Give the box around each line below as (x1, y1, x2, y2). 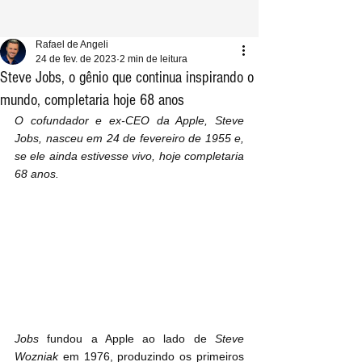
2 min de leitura (120, 53, 187, 65)
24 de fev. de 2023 (36, 53, 116, 65)
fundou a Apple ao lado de (39, 331, 215, 345)
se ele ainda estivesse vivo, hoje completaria (15, 149, 244, 162)
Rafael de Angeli (36, 39, 108, 50)
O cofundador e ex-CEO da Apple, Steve (15, 114, 244, 127)
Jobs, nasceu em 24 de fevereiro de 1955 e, (15, 132, 244, 145)
